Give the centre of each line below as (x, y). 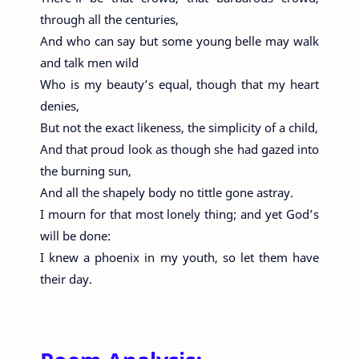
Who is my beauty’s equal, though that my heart (179, 84)
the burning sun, (86, 171)
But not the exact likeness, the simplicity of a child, (179, 127)
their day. (66, 279)
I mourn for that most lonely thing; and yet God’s (179, 214)
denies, (60, 106)
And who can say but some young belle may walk (179, 41)
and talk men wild (89, 63)
